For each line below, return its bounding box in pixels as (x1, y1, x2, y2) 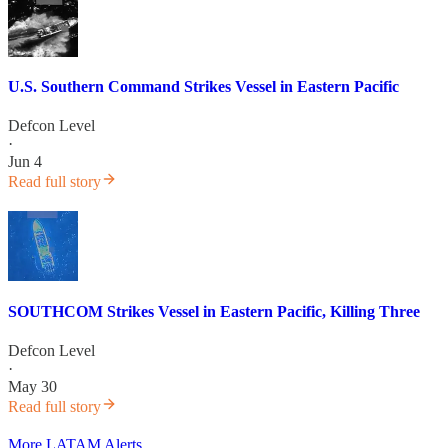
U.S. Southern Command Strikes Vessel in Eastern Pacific (8, 78, 399, 96)
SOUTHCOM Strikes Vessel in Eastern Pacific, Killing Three (8, 302, 420, 320)
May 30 (8, 377, 57, 395)
